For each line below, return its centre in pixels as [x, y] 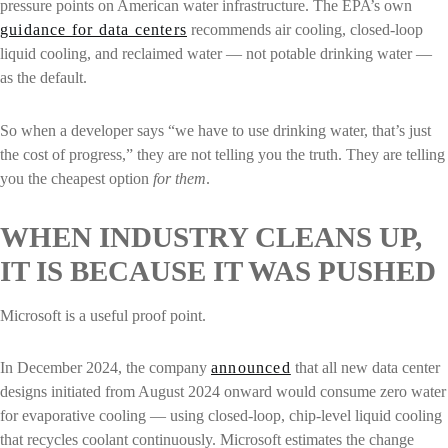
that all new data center [365, 368]
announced [251, 368]
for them [179, 178]
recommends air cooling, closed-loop [305, 29]
